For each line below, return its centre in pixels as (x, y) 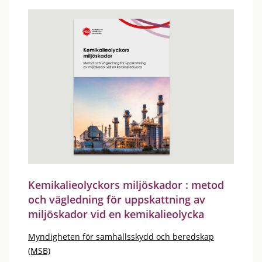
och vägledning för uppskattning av (117, 199)
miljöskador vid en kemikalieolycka (116, 214)
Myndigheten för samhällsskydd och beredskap (121, 237)
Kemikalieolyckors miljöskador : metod (126, 185)
